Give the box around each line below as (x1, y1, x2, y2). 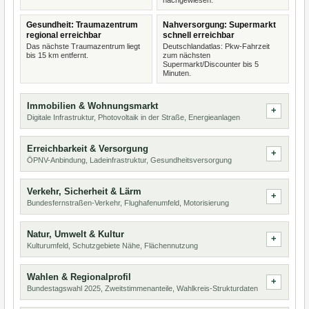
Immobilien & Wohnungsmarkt (27, 101, 158, 111)
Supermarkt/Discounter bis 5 (163, 60, 259, 68)
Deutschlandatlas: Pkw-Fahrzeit (163, 42, 270, 50)
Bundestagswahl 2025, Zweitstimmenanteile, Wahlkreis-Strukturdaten (27, 284, 258, 292)
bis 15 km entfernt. (26, 51, 88, 59)
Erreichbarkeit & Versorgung (27, 143, 148, 154)
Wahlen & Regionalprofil (27, 272, 131, 282)
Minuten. (163, 69, 191, 77)
